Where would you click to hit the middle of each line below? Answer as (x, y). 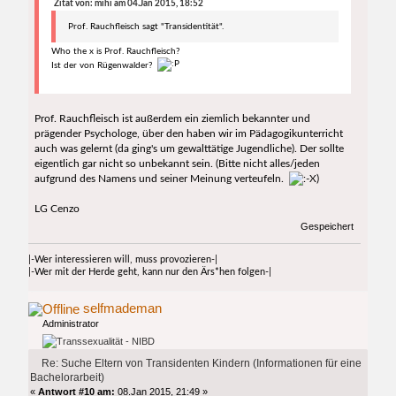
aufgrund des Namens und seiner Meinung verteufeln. (161, 179)
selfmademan (123, 308)
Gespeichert (325, 227)
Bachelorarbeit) (68, 378)
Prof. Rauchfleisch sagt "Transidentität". (145, 27)
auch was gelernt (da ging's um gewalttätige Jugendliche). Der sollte (189, 149)
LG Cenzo (57, 209)
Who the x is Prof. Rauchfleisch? (115, 52)
